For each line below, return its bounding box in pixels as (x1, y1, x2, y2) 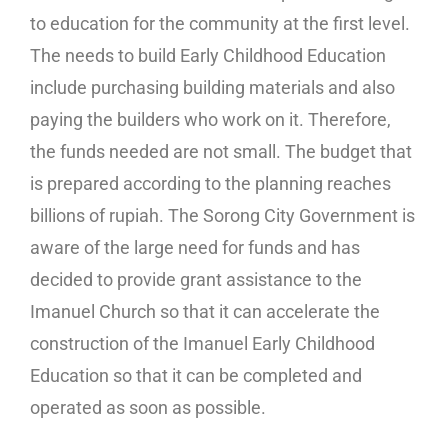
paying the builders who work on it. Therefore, (30, 109, 391, 131)
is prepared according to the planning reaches (30, 173, 391, 195)
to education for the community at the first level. (30, 13, 410, 35)
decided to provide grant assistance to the (30, 269, 362, 291)
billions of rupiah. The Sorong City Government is (30, 205, 415, 227)
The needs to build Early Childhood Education (30, 45, 386, 67)
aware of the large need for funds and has (30, 237, 360, 259)
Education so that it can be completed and (30, 365, 362, 387)
